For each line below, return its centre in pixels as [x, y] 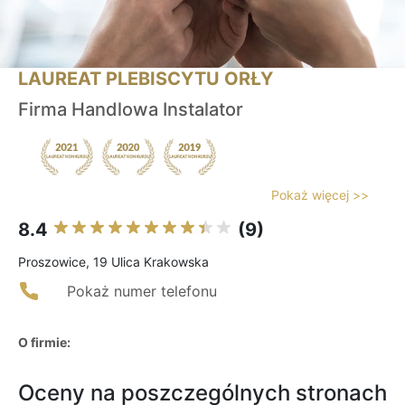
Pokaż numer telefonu [142, 292]
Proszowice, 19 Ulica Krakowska [113, 262]
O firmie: [44, 343]
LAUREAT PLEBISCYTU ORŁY [146, 79]
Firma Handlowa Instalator [131, 110]
